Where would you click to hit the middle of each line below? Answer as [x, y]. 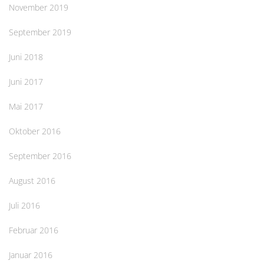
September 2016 [40, 156]
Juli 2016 [24, 206]
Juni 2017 [26, 82]
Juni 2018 [26, 57]
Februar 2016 [34, 230]
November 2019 [39, 8]
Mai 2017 [26, 107]
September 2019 [40, 32]
